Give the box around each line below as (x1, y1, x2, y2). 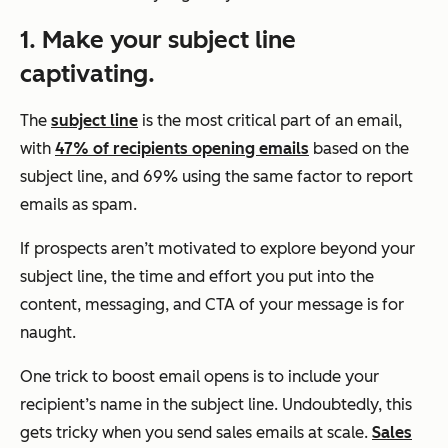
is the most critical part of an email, (138, 110, 402, 130)
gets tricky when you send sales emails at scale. (20, 422, 372, 442)
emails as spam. (20, 194, 137, 214)
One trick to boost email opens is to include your (20, 366, 379, 386)
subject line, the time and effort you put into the (20, 266, 374, 286)
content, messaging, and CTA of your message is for (20, 294, 404, 314)
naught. (20, 322, 76, 342)
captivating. (20, 58, 155, 88)
